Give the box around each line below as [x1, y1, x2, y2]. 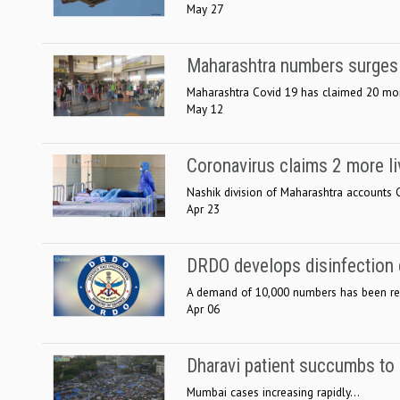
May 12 [187, 100, 223, 117]
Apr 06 [187, 300, 220, 317]
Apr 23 [187, 200, 220, 217]
